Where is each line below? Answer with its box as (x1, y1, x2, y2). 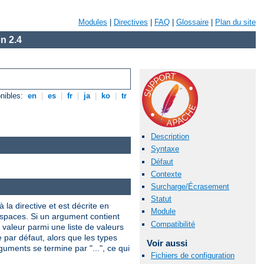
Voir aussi (146, 237, 187, 248)
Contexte (151, 169, 181, 179)
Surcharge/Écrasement (151, 181, 229, 191)
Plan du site (215, 18, 256, 27)
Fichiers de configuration (151, 250, 235, 260)
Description (151, 132, 189, 141)
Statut (151, 194, 171, 204)
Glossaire (176, 18, 209, 27)
